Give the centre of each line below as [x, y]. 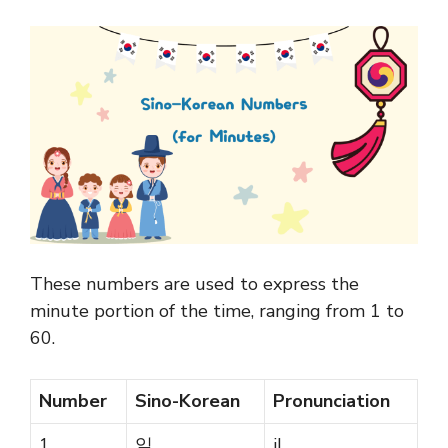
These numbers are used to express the [194, 284]
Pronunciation [331, 401]
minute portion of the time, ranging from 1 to [217, 311]
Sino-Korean [187, 401]
